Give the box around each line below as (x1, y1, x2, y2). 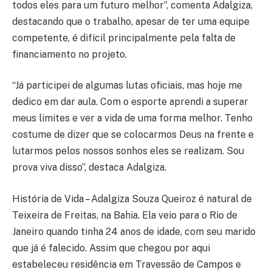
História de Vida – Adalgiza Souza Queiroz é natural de (12, 192, 252, 205)
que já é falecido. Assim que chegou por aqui (12, 242, 210, 254)
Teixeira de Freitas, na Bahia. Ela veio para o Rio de (12, 209, 237, 221)
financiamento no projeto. (12, 48, 127, 60)
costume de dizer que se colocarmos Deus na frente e (12, 129, 254, 141)
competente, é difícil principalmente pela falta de (12, 32, 236, 44)
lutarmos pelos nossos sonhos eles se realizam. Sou (12, 145, 244, 157)
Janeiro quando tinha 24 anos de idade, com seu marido (12, 225, 256, 237)
